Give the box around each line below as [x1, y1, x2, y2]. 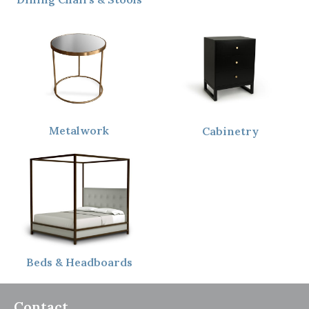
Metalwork [49, 123, 109, 138]
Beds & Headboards [26, 255, 132, 270]
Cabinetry [201, 124, 259, 139]
